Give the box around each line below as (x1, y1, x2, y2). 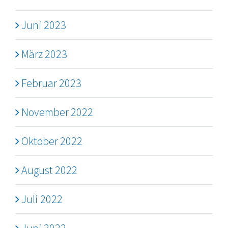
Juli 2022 (21, 192, 63, 207)
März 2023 (21, 47, 67, 62)
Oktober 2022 (21, 134, 82, 149)
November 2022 (21, 105, 93, 120)
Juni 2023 (21, 18, 66, 33)
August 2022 (21, 163, 77, 178)
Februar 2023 (21, 76, 81, 91)
